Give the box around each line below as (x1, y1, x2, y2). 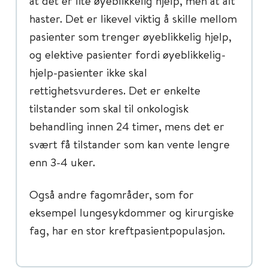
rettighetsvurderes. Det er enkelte (29, 83, 200, 98)
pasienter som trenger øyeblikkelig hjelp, (29, 29, 232, 44)
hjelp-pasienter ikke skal (29, 65, 147, 80)
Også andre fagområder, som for (29, 187, 194, 202)
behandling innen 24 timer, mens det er (29, 118, 224, 133)
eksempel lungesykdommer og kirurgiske (29, 205, 234, 220)
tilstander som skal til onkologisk (29, 100, 188, 115)
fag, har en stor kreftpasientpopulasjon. (29, 223, 225, 237)
